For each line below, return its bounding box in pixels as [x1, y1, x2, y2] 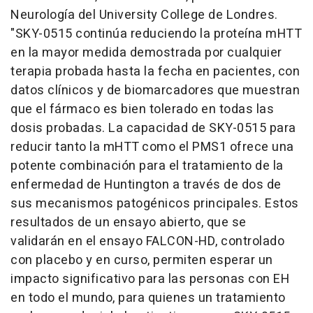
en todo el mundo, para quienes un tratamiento [10, 289, 286, 307]
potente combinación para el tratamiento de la [10, 156, 284, 175]
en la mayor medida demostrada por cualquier [10, 43, 282, 62]
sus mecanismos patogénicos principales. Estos [10, 194, 299, 213]
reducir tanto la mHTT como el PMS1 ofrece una [10, 138, 294, 156]
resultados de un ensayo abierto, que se [10, 213, 247, 232]
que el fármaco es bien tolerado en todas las [10, 100, 274, 119]
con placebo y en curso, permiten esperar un [10, 251, 273, 270]
